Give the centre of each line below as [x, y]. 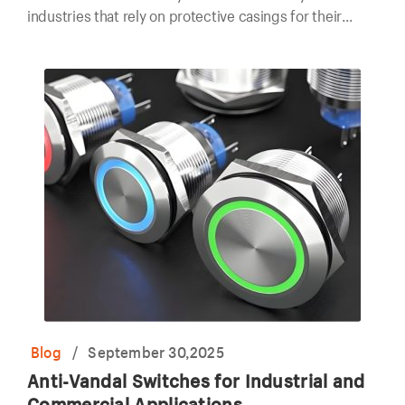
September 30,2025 [156, 352]
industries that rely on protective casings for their [184, 16]
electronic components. [104, 38]
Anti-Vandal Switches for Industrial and [196, 381]
